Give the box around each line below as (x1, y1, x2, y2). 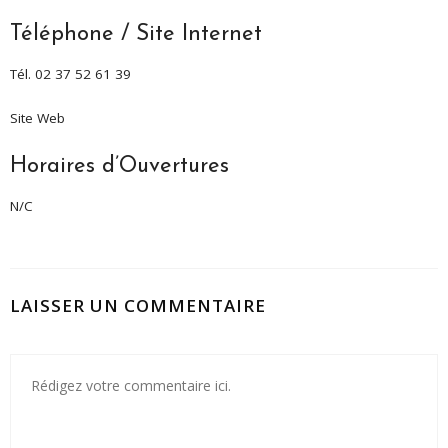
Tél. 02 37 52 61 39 (10, 64, 131, 83)
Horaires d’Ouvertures (10, 154, 229, 178)
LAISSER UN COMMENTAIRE (10, 293, 266, 317)
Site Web (10, 108, 65, 127)
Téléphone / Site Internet (10, 22, 262, 46)
